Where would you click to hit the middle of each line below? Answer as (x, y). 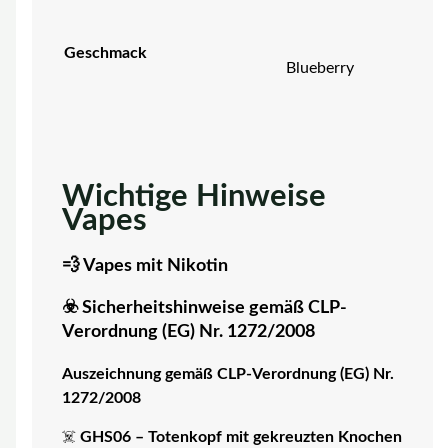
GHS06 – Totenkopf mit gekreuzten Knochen (240, 438)
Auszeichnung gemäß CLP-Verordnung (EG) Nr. (227, 374)
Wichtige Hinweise (193, 196)
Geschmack (105, 53)
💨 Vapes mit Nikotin (144, 266)
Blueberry (319, 69)
